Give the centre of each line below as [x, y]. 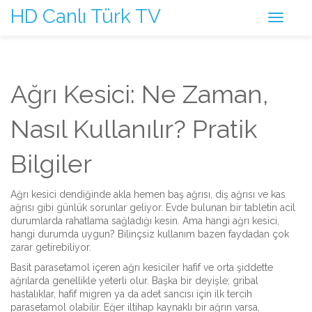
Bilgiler [51, 164]
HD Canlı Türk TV [86, 16]
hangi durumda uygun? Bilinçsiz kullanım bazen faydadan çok [150, 234]
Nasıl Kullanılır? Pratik [134, 129]
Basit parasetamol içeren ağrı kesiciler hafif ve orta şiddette [142, 267]
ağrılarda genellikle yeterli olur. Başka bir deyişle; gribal [134, 281]
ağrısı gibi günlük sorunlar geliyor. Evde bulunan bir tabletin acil [153, 208]
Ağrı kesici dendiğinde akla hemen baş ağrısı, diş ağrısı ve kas [148, 194]
